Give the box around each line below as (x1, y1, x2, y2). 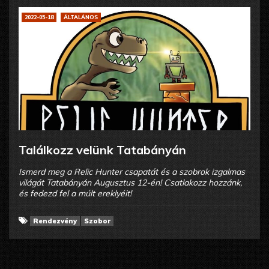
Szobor (84, 216, 110, 225)
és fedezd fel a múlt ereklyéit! (19, 187, 131, 199)
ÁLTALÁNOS (64, 13, 98, 20)
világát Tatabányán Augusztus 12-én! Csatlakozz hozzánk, (19, 177, 242, 188)
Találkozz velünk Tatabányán (19, 142, 186, 157)
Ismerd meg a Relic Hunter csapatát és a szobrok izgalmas (19, 166, 245, 177)
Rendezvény (33, 216, 77, 225)
